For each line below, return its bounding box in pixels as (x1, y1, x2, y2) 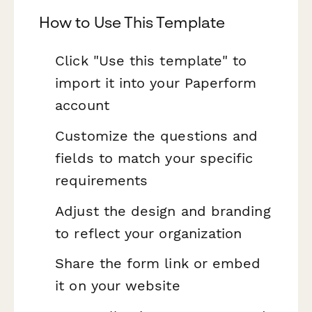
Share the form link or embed (55, 255, 261, 272)
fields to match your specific (55, 150, 253, 167)
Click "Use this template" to (55, 52, 247, 70)
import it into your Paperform (55, 75, 257, 92)
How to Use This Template (39, 13, 225, 32)
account (55, 97, 109, 114)
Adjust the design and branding (55, 202, 271, 219)
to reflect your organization (55, 224, 242, 242)
